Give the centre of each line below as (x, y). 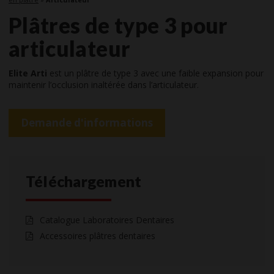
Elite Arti (28, 73)
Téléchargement (84, 181)
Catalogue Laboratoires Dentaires (106, 220)
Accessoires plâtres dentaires (96, 235)
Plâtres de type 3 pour (118, 25)
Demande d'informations (87, 122)
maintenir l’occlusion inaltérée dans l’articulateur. (104, 85)
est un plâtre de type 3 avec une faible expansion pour (155, 73)
